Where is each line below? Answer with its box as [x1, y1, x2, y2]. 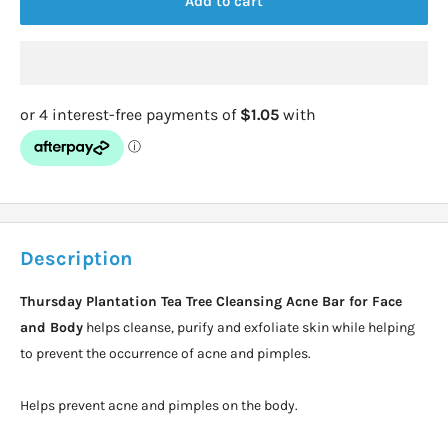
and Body [20, 318, 83, 336]
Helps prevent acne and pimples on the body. [20, 396, 298, 414]
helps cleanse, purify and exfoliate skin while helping [83, 318, 415, 336]
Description [20, 246, 132, 270]
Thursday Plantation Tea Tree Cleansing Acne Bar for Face [20, 292, 402, 310]
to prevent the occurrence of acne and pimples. [20, 344, 311, 362]
